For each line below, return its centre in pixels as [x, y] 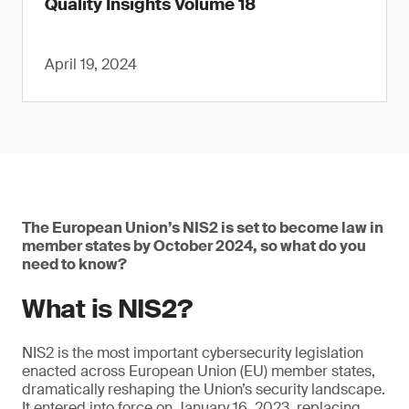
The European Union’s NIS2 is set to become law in [203, 228]
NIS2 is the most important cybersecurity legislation [193, 353]
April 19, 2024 [91, 64]
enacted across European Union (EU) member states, [199, 371]
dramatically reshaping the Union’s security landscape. [204, 389]
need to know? [74, 264]
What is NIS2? [107, 309]
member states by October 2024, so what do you [194, 246]
